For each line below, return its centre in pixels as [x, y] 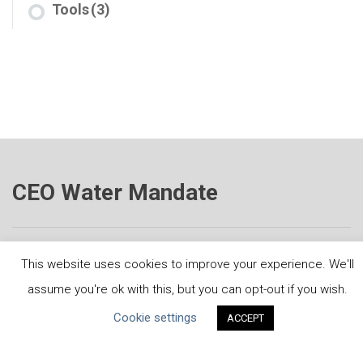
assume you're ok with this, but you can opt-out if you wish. [188, 289]
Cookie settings [155, 318]
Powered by [37, 281]
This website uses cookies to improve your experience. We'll [188, 264]
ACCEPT [246, 318]
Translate [110, 281]
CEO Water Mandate [115, 192]
